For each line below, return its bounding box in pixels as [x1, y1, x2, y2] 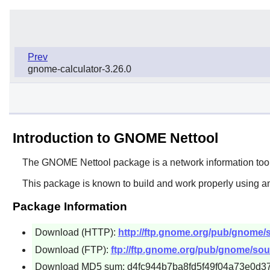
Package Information [12, 199, 127, 213]
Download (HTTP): [34, 227, 118, 237]
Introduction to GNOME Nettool [12, 130, 218, 146]
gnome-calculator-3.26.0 [28, 63, 131, 74]
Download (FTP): [34, 244, 111, 255]
